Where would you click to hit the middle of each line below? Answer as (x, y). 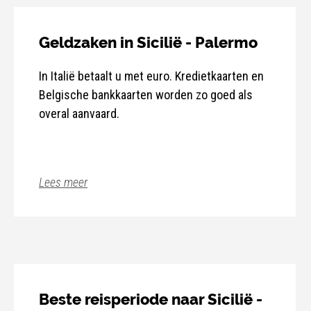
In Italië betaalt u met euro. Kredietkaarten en (151, 76)
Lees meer (63, 183)
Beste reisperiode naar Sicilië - (151, 300)
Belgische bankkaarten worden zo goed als (146, 95)
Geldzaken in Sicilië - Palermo (148, 43)
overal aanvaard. (79, 114)
